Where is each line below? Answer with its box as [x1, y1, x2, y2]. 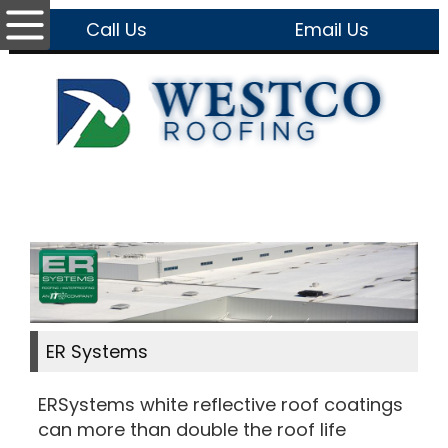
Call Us [86, 17, 147, 42]
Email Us [294, 17, 369, 42]
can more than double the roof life [38, 416, 346, 442]
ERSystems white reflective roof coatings [38, 391, 403, 417]
